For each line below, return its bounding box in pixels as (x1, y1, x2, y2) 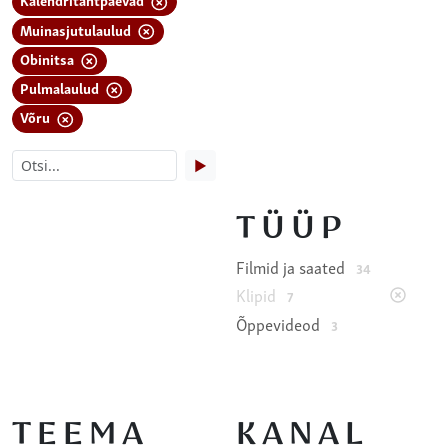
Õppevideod (236, 312, 324, 335)
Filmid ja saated (236, 256, 349, 279)
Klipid (236, 284, 280, 307)
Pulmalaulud (20, 76, 103, 98)
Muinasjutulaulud (20, 18, 135, 40)
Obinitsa (20, 47, 78, 69)
